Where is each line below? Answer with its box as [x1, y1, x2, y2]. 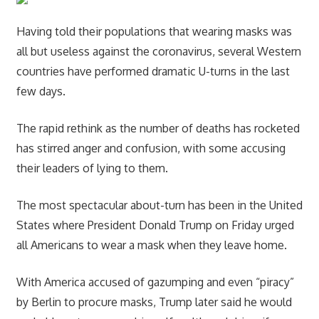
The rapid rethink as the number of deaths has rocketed [16, 120, 300, 135]
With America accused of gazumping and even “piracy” [16, 274, 294, 289]
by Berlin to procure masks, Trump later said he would [16, 294, 292, 309]
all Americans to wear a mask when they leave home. [16, 237, 287, 252]
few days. [16, 83, 66, 98]
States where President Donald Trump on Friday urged [16, 217, 294, 232]
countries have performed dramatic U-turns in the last [16, 63, 290, 78]
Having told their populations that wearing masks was [16, 23, 292, 38]
